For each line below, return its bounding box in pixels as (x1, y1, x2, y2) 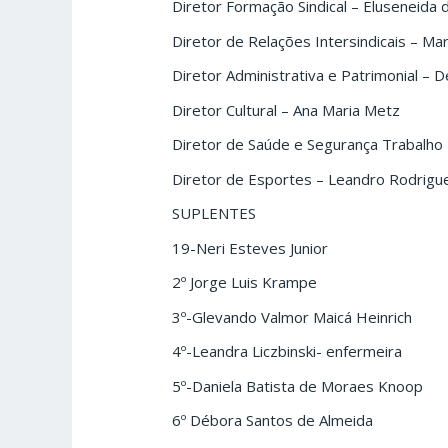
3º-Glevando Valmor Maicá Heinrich (172, 306, 413, 327)
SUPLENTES (172, 203, 257, 224)
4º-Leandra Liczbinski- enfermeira (172, 341, 403, 362)
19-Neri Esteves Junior (172, 237, 329, 258)
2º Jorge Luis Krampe (172, 272, 318, 293)
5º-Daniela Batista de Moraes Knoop (172, 375, 424, 396)
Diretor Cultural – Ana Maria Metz (172, 99, 401, 120)
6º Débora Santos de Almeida (172, 410, 374, 431)
